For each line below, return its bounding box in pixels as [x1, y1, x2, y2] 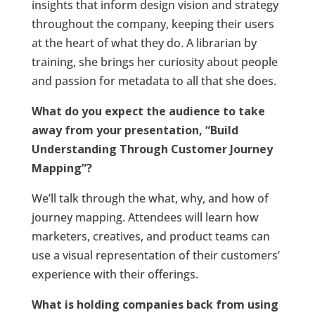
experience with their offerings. [31, 266, 198, 282]
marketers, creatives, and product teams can [31, 229, 270, 244]
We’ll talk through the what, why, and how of [31, 191, 269, 206]
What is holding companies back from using [31, 297, 278, 312]
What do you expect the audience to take [31, 103, 265, 119]
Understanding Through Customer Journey [31, 141, 273, 157]
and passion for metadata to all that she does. [31, 73, 279, 89]
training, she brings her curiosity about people [31, 54, 278, 70]
